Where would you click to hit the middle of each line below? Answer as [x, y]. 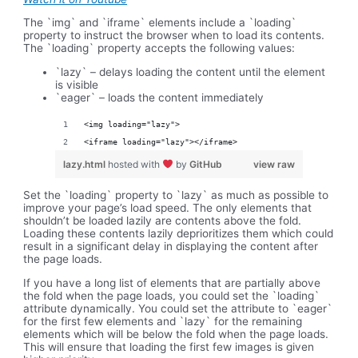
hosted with [135, 164]
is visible [77, 85]
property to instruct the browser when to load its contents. [174, 36]
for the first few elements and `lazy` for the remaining [163, 322]
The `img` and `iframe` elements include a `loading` [160, 23]
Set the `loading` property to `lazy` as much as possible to [176, 195]
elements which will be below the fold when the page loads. [176, 334]
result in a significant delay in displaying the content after [171, 247]
